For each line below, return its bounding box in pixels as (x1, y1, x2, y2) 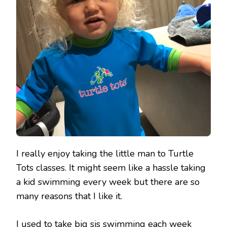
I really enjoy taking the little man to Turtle (16, 147, 194, 160)
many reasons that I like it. (16, 190, 122, 202)
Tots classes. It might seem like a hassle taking (16, 162, 206, 174)
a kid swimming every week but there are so (16, 176, 200, 188)
